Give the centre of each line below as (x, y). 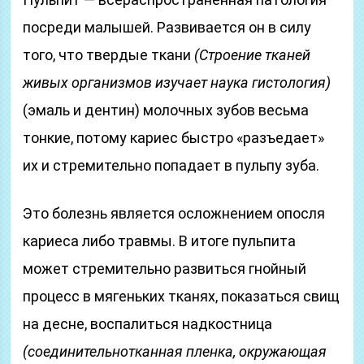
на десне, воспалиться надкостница (148, 324)
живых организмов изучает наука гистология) (177, 82)
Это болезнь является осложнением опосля (174, 213)
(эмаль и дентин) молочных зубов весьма (166, 110)
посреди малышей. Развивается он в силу (167, 27)
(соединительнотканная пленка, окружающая (175, 351)
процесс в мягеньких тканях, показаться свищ (182, 296)
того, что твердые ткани (109, 55)
